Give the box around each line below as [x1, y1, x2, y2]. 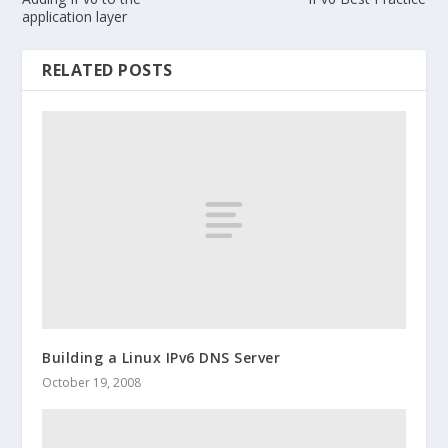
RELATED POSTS [42, 59, 173, 81]
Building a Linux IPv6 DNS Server [42, 347, 281, 367]
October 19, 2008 [42, 373, 142, 391]
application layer [22, 7, 128, 26]
